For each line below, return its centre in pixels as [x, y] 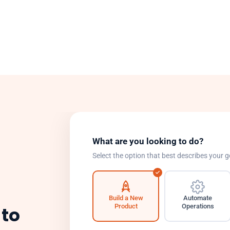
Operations [198, 206]
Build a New [126, 198]
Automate [198, 198]
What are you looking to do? [148, 141]
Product [126, 206]
